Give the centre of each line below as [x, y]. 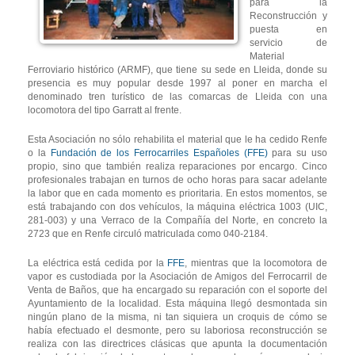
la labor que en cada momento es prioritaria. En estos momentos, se [177, 194]
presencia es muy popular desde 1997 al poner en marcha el [177, 84]
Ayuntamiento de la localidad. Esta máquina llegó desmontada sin [177, 304]
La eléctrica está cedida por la [98, 263]
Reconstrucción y [288, 16]
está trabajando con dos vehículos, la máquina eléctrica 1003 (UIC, [177, 207]
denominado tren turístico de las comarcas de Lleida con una [177, 97]
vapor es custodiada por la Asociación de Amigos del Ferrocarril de [177, 277]
